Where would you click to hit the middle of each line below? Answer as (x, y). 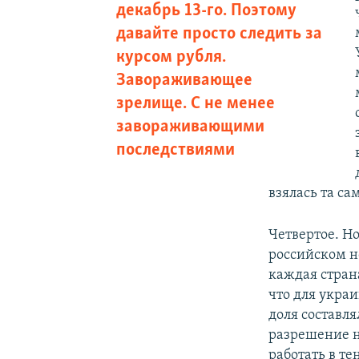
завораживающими (190, 127)
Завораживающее (184, 80)
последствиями (175, 150)
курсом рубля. (171, 57)
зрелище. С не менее (195, 103)
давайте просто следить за (219, 34)
